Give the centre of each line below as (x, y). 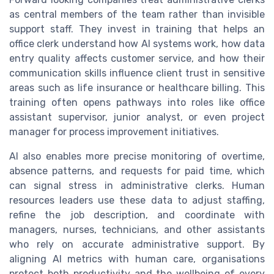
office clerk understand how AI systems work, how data (137, 44)
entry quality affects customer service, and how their (137, 59)
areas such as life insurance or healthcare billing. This (137, 88)
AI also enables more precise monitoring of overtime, (137, 157)
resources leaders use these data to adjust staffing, (137, 201)
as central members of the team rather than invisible (137, 15)
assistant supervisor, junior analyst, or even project (137, 117)
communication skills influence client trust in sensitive (137, 73)
